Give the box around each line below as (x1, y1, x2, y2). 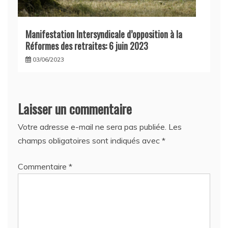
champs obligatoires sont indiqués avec (18, 135, 162, 146)
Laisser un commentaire (18, 98, 132, 119)
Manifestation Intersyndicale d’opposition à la (25, 27, 182, 41)
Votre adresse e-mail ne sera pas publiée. (18, 121, 166, 132)
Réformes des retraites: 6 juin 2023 (25, 39, 148, 52)
